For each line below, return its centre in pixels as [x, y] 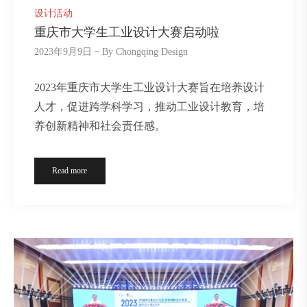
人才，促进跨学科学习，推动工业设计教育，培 [149, 106]
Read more [70, 170]
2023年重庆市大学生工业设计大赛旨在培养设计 [149, 87]
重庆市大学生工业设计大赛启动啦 [127, 33]
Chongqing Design [152, 52]
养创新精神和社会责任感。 [100, 125]
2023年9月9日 [63, 52]
